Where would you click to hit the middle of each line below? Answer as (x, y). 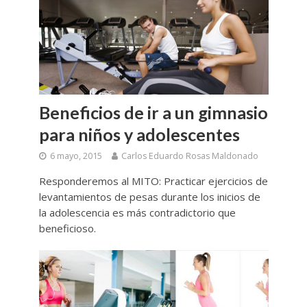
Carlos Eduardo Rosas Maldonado (189, 156)
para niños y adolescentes (139, 134)
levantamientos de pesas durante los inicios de (149, 196)
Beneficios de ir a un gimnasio (153, 112)
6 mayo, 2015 (76, 156)
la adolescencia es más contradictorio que (137, 212)
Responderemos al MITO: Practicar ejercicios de (153, 181)
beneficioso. (67, 228)
